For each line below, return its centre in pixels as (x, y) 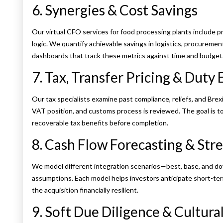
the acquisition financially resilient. (85, 190)
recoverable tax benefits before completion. (100, 123)
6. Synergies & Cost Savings (115, 10)
